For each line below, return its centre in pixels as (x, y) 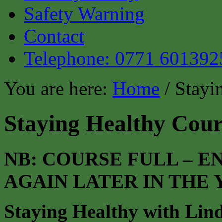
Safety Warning (84, 14)
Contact (54, 36)
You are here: (58, 88)
